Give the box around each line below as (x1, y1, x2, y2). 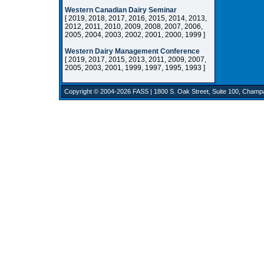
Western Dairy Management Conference (65, 47, 200, 55)
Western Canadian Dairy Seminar (65, 6, 177, 14)
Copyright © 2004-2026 (64, 88, 133, 95)
